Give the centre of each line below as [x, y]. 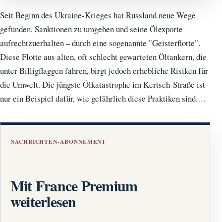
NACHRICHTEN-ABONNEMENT [58, 142]
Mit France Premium [74, 186]
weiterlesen [43, 201]
